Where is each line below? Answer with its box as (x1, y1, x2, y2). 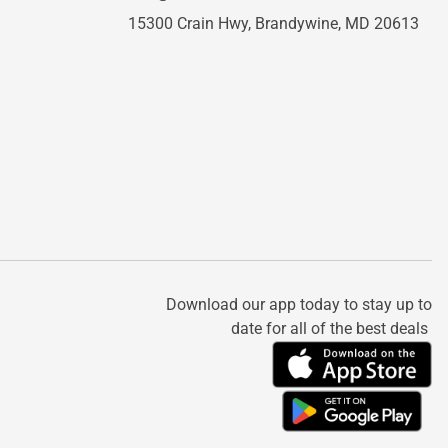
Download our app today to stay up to (166, 295, 432, 314)
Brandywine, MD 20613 (254, 14, 419, 33)
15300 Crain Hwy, (127, 14, 255, 33)
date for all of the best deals (231, 319, 432, 338)
